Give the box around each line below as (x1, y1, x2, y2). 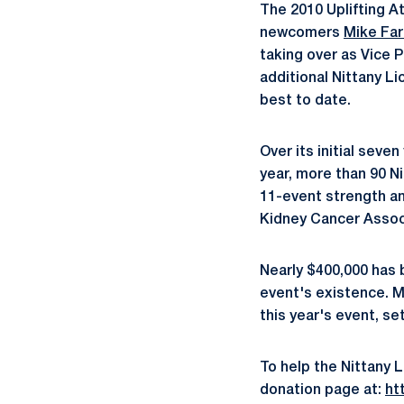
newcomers (260, 27, 344, 40)
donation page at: (260, 384, 385, 397)
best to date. (260, 95, 351, 107)
